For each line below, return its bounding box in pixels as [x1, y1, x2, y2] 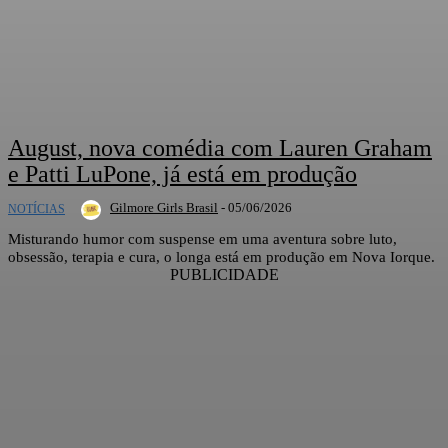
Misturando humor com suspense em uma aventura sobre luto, [8, 231, 397, 248]
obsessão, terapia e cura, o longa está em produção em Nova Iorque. [8, 249, 435, 266]
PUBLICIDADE [169, 266, 279, 284]
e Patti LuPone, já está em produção [8, 161, 357, 188]
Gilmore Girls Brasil [110, 200, 218, 216]
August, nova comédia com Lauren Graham [8, 135, 432, 162]
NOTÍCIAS [8, 202, 65, 217]
